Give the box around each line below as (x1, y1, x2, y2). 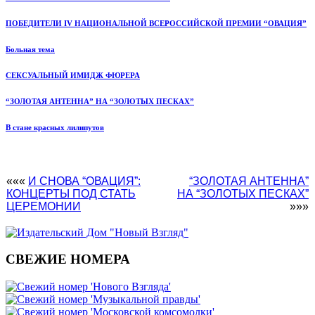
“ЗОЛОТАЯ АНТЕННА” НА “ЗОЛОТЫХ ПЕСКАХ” (6, 96, 194, 105)
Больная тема (6, 44, 55, 53)
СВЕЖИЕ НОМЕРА (6, 252, 130, 267)
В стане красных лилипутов (6, 122, 104, 131)
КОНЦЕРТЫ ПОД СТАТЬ (6, 187, 136, 200)
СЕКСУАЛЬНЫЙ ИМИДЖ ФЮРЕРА (6, 70, 140, 79)
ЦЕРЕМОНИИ (6, 200, 81, 212)
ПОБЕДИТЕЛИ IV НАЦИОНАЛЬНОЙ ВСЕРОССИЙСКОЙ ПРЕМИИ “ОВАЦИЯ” (6, 18, 307, 27)
